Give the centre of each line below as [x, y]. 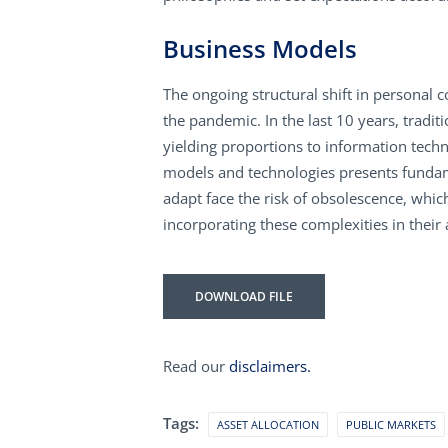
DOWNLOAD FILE [244, 296]
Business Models [260, 48]
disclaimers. [270, 366]
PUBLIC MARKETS [391, 424]
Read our [196, 366]
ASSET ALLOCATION [268, 424]
